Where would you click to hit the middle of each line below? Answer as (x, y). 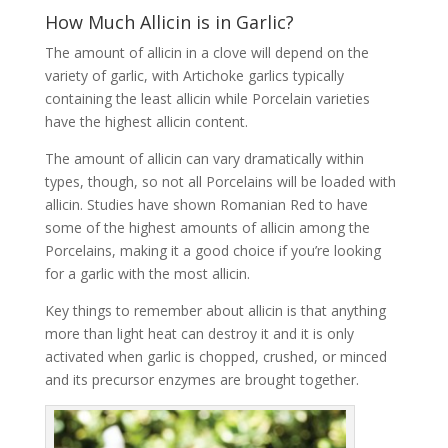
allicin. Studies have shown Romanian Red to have (206, 205)
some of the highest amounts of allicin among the (207, 228)
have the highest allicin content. (146, 122)
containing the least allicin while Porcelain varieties (207, 99)
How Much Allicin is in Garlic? (169, 22)
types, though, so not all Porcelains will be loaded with (220, 182)
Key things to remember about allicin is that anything (215, 311)
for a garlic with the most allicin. (147, 274)
